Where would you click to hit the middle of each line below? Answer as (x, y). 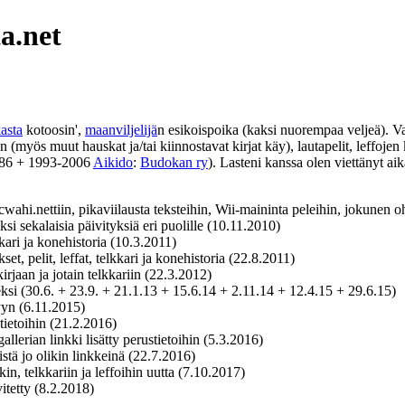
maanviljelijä (121, 129)
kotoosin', (54, 129)
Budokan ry (174, 162)
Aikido (113, 162)
